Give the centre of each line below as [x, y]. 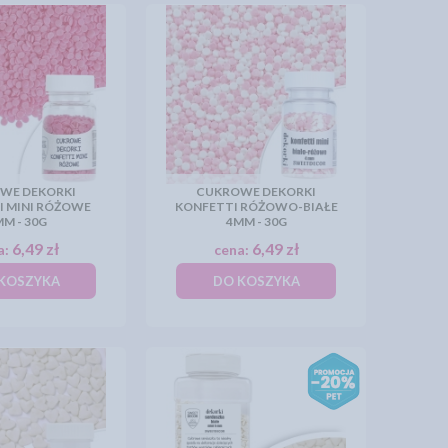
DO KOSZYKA [256, 281]
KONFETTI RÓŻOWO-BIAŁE [256, 206]
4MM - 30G [256, 221]
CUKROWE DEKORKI [256, 191]
